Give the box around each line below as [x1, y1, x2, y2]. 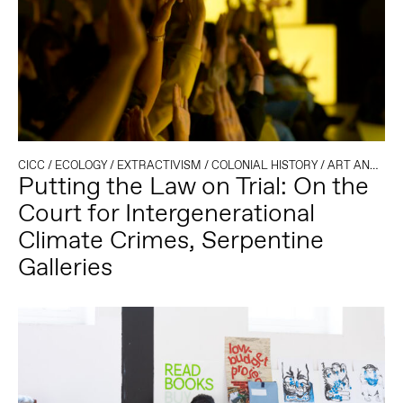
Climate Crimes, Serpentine [17, 222, 324, 256]
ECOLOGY [54, 157, 107, 173]
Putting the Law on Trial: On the [17, 168, 369, 202]
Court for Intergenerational [17, 195, 315, 229]
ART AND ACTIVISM [327, 157, 370, 173]
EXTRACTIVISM [116, 157, 201, 173]
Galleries [17, 249, 112, 283]
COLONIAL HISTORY [210, 157, 318, 173]
